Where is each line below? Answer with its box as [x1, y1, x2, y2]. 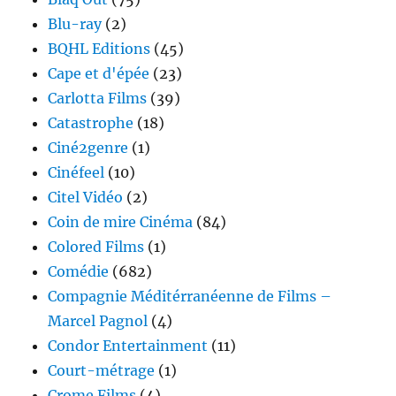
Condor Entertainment [48, 336, 209, 354]
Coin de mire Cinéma [48, 212, 194, 231]
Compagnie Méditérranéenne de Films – [48, 286, 332, 305]
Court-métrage [48, 361, 156, 379]
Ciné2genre [48, 138, 129, 156]
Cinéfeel [48, 163, 105, 181]
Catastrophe [48, 113, 134, 132]
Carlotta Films [48, 88, 148, 107]
